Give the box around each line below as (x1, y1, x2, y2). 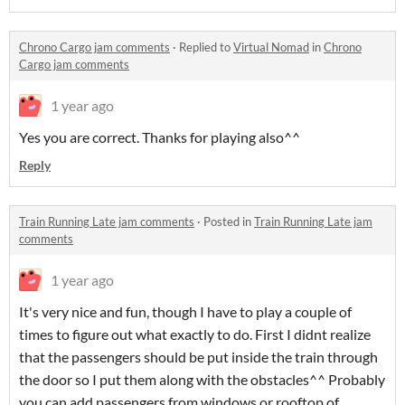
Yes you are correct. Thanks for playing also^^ (19, 128, 300, 146)
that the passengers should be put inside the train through (19, 348, 378, 366)
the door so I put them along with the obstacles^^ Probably (19, 371, 385, 389)
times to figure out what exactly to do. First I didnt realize (19, 325, 371, 344)
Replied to (179, 40, 233, 55)
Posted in (203, 214, 254, 230)
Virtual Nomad (233, 40, 309, 55)
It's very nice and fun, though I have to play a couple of (19, 303, 352, 321)
